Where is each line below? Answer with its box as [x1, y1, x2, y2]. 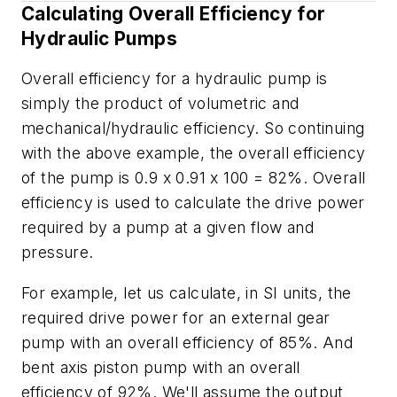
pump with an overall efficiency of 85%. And [21, 332, 354, 352]
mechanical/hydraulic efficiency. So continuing [21, 119, 365, 138]
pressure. [21, 243, 94, 262]
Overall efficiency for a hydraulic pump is [21, 69, 328, 89]
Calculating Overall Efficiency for [21, 2, 326, 25]
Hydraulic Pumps [21, 27, 177, 50]
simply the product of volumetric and [21, 94, 300, 113]
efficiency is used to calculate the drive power [21, 193, 365, 213]
